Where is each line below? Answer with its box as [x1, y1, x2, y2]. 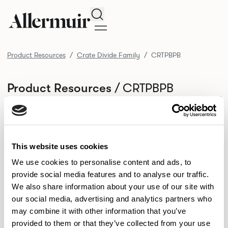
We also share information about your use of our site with [12, 182, 214, 191]
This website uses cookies [12, 141, 108, 151]
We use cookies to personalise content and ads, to [12, 158, 191, 166]
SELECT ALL [40, 100, 78, 108]
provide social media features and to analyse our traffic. [12, 170, 209, 179]
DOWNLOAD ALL [142, 100, 195, 108]
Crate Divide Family [76, 50, 140, 60]
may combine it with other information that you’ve [12, 207, 186, 215]
